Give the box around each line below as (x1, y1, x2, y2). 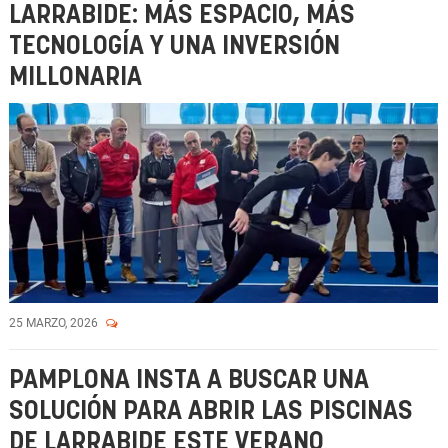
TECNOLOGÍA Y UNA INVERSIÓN (9, 34, 340, 59)
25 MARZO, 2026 (9, 316, 101, 330)
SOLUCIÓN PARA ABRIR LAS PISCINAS (9, 399, 413, 424)
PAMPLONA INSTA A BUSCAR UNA (9, 368, 369, 393)
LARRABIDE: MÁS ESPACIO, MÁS (9, 3, 355, 28)
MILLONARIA (9, 65, 142, 90)
